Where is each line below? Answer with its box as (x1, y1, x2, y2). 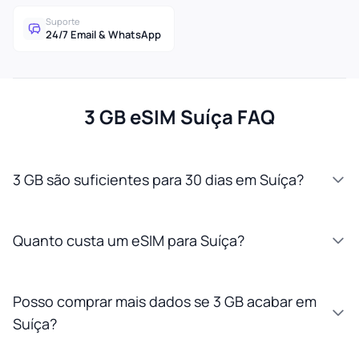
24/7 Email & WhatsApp (46, 27, 161, 42)
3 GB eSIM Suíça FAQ (84, 103, 275, 130)
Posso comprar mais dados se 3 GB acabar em (13, 292, 317, 311)
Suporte (46, 15, 79, 27)
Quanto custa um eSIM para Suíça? (13, 231, 244, 250)
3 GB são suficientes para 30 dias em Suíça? (13, 170, 304, 189)
